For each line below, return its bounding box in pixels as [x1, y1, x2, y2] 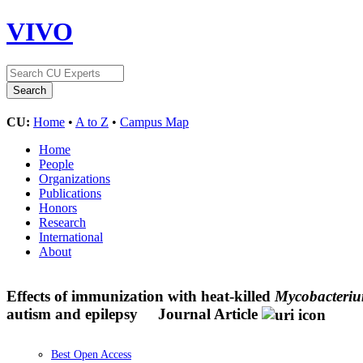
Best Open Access [51, 348, 131, 361]
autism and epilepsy [6, 305, 142, 322]
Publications [39, 186, 101, 200]
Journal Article [158, 305, 258, 322]
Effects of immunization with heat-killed [6, 287, 275, 305]
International [39, 229, 103, 244]
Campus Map [120, 114, 189, 129]
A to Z [75, 114, 109, 129]
